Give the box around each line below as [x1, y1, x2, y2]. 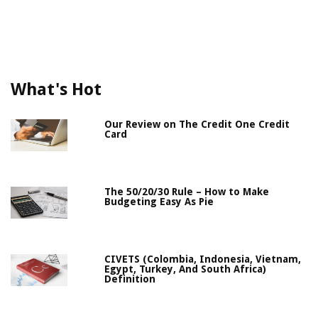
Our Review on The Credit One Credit [104, 119, 290, 131]
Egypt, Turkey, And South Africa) [104, 263, 267, 275]
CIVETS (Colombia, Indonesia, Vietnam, [104, 253, 302, 265]
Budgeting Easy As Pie [104, 196, 214, 208]
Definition [104, 273, 156, 285]
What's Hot [11, 79, 102, 100]
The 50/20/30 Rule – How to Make [104, 186, 270, 198]
